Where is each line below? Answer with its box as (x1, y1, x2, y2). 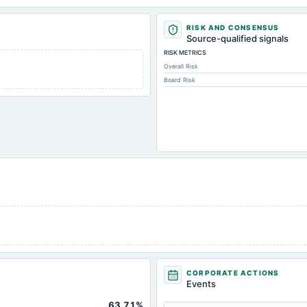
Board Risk (164, 76, 195, 84)
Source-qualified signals (186, 33, 288, 44)
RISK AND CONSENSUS (186, 23, 280, 32)
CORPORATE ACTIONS (186, 269, 280, 277)
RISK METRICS (164, 49, 206, 56)
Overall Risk (164, 62, 198, 70)
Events (186, 278, 216, 289)
